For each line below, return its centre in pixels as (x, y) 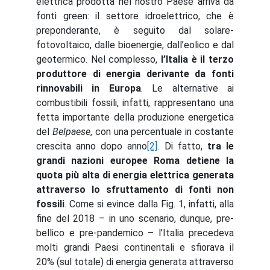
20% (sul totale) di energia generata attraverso (135, 262)
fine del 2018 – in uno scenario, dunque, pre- (135, 218)
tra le (221, 146)
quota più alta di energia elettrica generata (135, 175)
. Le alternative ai (187, 88)
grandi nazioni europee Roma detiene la (135, 161)
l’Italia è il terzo (197, 59)
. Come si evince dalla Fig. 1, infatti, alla (149, 204)
